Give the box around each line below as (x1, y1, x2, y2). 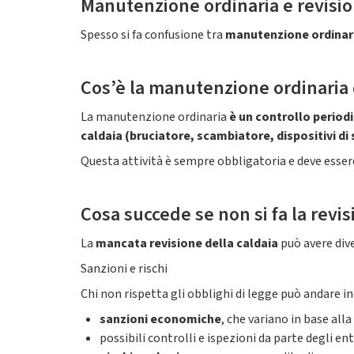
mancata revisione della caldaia (96, 235, 278, 252)
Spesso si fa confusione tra (81, 26, 225, 43)
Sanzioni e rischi (81, 260, 168, 277)
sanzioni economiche (100, 311, 221, 328)
